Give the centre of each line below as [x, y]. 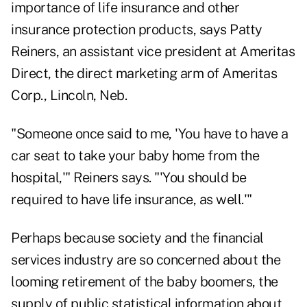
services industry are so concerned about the [146, 260]
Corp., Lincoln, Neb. [69, 96]
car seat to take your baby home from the [135, 156]
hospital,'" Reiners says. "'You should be [129, 178]
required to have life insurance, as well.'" [132, 200]
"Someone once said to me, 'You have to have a [150, 134]
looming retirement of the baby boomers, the [145, 282]
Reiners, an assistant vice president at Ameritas [153, 52]
